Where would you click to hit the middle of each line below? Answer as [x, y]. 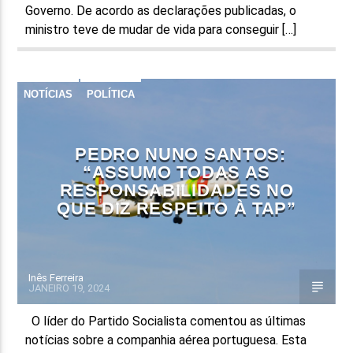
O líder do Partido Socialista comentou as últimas [166, 321]
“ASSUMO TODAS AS [176, 172]
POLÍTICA [111, 94]
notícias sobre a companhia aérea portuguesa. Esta [166, 340]
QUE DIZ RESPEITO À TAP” [176, 208]
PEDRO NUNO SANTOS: [180, 154]
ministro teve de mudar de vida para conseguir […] [161, 29]
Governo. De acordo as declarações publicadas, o [161, 10]
